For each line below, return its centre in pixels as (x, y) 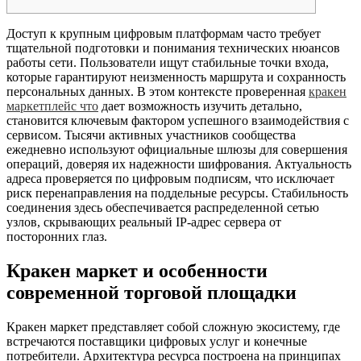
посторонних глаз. (57, 237)
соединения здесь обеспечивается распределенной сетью (163, 208)
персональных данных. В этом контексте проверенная (158, 92)
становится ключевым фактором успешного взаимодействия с (178, 121)
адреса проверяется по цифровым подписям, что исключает (170, 179)
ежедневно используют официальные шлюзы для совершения (177, 150)
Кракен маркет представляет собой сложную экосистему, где (173, 327)
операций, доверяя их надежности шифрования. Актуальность (179, 164)
